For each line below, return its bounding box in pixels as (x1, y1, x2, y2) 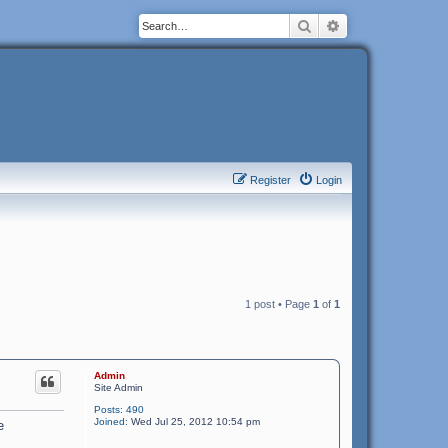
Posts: (93, 404, 123, 415)
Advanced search (341, 16, 442, 34)
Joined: (93, 416, 128, 427)
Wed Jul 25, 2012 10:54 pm (127, 416, 260, 427)
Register (250, 174, 291, 186)
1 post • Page (245, 298, 313, 310)
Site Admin (93, 382, 143, 393)
